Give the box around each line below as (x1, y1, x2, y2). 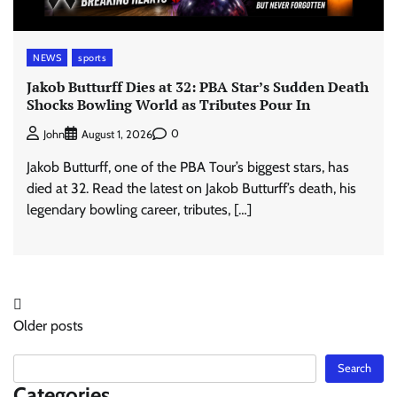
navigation (12, 327, 108, 354)
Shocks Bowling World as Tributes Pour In (27, 95, 310, 115)
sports (78, 51, 106, 64)
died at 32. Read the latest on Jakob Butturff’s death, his (27, 179, 356, 197)
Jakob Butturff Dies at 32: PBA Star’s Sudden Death (27, 77, 369, 97)
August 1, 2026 (82, 127, 152, 141)
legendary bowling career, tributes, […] (27, 200, 252, 218)
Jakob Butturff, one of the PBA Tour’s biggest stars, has (27, 158, 349, 175)
